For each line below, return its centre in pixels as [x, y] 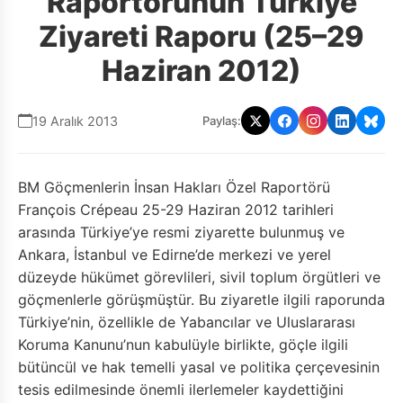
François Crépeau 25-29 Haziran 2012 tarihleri [176, 210]
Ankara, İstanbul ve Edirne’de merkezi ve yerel [175, 255]
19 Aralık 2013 [75, 121]
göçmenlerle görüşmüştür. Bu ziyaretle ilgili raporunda [201, 300]
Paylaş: [222, 120]
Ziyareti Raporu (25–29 [201, 36]
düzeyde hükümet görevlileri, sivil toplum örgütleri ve [199, 277]
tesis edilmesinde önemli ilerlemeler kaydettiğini [181, 390]
